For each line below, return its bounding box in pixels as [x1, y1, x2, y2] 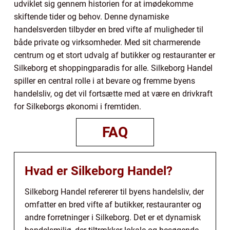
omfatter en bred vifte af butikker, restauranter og [25, 199, 201, 209]
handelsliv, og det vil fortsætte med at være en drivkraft [14, 88, 213, 99]
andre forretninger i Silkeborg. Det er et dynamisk [25, 212, 201, 222]
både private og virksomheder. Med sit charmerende [14, 37, 200, 47]
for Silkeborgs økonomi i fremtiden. [14, 101, 141, 111]
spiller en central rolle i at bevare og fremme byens [14, 75, 195, 86]
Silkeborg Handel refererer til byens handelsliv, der [25, 186, 204, 197]
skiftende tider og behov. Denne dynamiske [14, 11, 169, 22]
